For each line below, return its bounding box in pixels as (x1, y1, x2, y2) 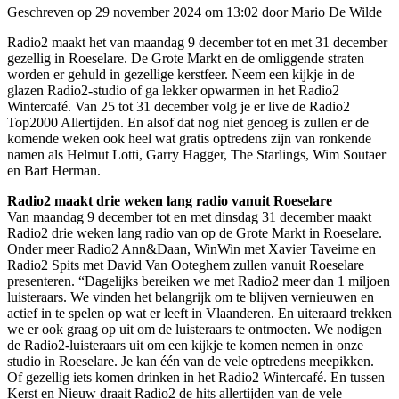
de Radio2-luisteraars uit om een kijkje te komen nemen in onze (7, 337, 363, 353)
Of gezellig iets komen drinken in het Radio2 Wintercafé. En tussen (7, 369, 385, 385)
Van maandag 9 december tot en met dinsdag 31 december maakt (7, 208, 371, 224)
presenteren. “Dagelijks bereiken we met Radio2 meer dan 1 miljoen (7, 273, 390, 289)
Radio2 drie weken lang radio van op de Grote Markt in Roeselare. (7, 224, 382, 240)
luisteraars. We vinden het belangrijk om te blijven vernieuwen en (7, 289, 374, 305)
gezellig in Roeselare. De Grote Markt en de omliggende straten (7, 50, 364, 66)
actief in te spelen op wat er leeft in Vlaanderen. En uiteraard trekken (7, 305, 392, 321)
